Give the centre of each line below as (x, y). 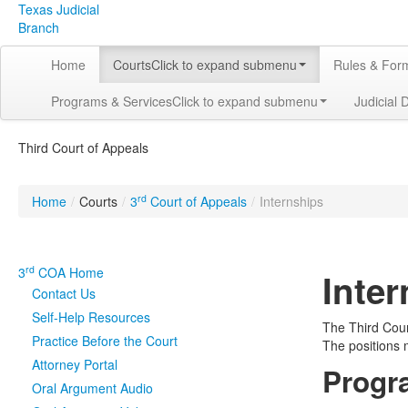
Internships (291, 201)
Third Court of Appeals (83, 148)
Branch (39, 27)
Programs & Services (112, 101)
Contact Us (64, 293)
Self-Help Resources (91, 317)
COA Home (69, 272)
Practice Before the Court (105, 341)
